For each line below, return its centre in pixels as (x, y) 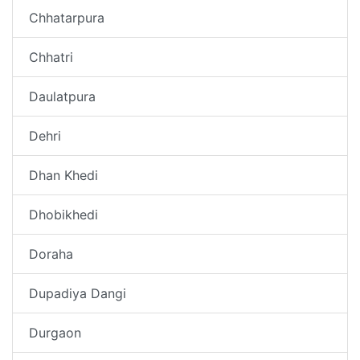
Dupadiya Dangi (78, 293)
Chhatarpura (67, 17)
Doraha (51, 254)
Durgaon (55, 332)
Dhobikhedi (63, 214)
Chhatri (51, 57)
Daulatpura (62, 96)
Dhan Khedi (63, 175)
